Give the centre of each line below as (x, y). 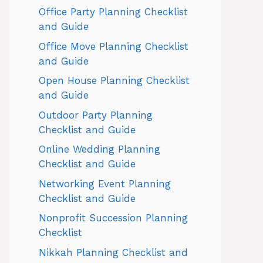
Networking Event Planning (105, 183)
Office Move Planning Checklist (114, 46)
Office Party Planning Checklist (113, 12)
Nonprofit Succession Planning (113, 218)
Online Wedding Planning (100, 149)
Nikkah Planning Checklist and (113, 252)
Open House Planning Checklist (114, 80)
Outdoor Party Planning (96, 115)
